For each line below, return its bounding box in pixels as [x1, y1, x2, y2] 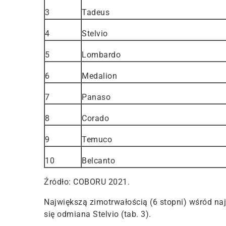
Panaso [82, 92, 110, 102]
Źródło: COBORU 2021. [44, 177, 130, 187]
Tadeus [82, 7, 109, 17]
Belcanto [82, 155, 115, 165]
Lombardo [82, 49, 121, 60]
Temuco [82, 134, 112, 144]
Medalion [82, 71, 117, 81]
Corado [82, 113, 109, 123]
